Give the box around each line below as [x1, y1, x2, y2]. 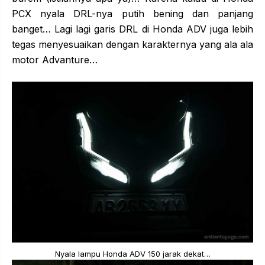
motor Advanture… [12, 53, 98, 66]
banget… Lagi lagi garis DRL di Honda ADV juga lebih [12, 22, 253, 35]
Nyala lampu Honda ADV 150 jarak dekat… [54, 248, 211, 258]
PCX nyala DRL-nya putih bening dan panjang [12, 7, 253, 20]
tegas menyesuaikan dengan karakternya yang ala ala [12, 38, 253, 50]
